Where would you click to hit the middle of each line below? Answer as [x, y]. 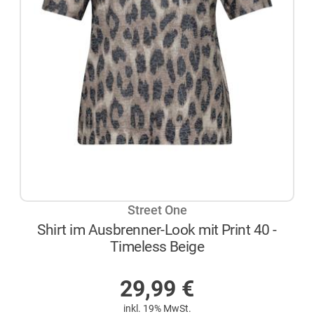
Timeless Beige [157, 246]
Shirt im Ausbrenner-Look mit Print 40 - [157, 229]
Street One [157, 211]
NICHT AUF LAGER [165, 266]
